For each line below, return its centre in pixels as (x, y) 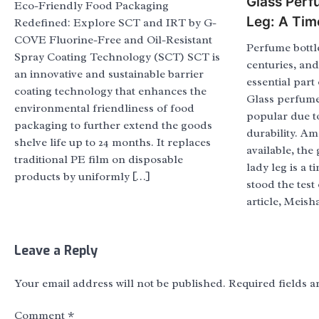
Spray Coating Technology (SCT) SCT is (117, 57)
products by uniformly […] (82, 177)
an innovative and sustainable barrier (109, 74)
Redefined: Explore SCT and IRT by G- (115, 23)
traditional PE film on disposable (99, 160)
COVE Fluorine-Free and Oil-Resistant (113, 40)
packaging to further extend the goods (113, 126)
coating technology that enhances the (110, 91)
